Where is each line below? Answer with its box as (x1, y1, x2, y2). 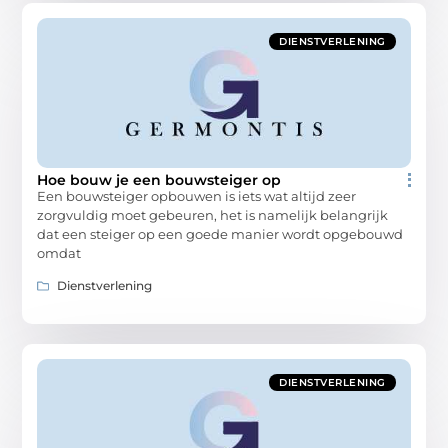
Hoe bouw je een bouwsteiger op (37, 171, 282, 190)
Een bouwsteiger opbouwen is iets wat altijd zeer (37, 188, 357, 205)
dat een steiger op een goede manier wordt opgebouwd (37, 226, 404, 243)
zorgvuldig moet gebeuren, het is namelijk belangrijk (37, 207, 389, 224)
